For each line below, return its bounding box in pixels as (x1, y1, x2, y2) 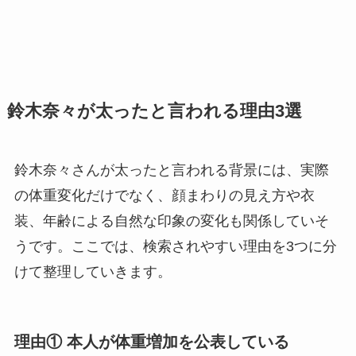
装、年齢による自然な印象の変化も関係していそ (14, 212, 329, 229)
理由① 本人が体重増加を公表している (14, 332, 289, 350)
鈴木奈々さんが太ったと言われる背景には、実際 (14, 161, 329, 178)
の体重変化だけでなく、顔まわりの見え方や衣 (14, 187, 315, 203)
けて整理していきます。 (14, 263, 172, 280)
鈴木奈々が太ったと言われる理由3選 (6, 101, 302, 121)
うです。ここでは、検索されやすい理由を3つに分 (14, 238, 337, 254)
